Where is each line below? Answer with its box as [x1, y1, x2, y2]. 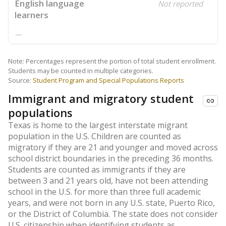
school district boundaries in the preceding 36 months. [8, 153, 213, 164]
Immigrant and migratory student [8, 91, 194, 106]
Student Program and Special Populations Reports [33, 76, 184, 85]
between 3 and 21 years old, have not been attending [8, 175, 208, 186]
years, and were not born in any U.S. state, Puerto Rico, [8, 197, 215, 208]
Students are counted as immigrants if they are [8, 164, 186, 175]
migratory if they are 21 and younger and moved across [8, 142, 218, 153]
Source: [8, 76, 33, 85]
